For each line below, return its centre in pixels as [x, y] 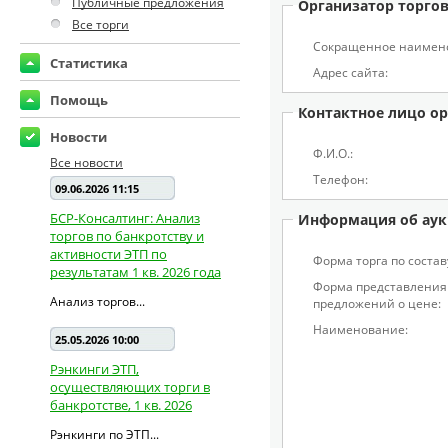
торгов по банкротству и [127, 236]
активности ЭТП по [108, 254]
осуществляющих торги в [130, 387]
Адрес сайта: [350, 72]
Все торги [100, 24]
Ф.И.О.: [333, 153]
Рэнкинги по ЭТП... [104, 434]
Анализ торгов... [97, 301]
